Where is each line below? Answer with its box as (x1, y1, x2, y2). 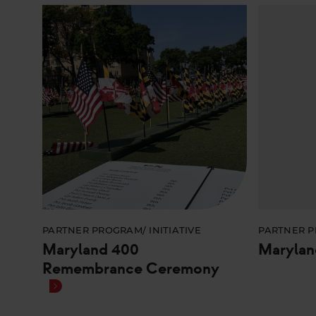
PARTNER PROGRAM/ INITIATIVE (42, 226, 202, 236)
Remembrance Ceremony (42, 259, 219, 279)
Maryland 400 (42, 240, 139, 260)
